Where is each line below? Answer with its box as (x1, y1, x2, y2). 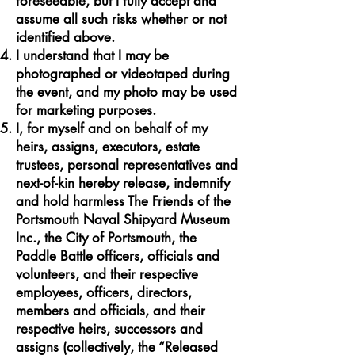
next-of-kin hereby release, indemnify (16, 174, 230, 192)
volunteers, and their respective (16, 265, 198, 283)
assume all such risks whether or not (16, 10, 227, 28)
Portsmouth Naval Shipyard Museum (16, 211, 230, 228)
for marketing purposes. (16, 101, 156, 119)
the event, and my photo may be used (16, 83, 237, 101)
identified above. (16, 29, 115, 46)
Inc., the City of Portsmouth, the (16, 229, 197, 246)
